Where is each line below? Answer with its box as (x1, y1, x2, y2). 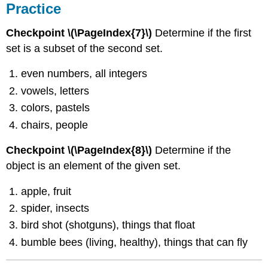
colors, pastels (21, 102, 90, 114)
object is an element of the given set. (6, 160, 181, 172)
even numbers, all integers (21, 68, 148, 80)
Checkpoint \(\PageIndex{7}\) (6, 26, 153, 39)
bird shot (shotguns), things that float (21, 219, 196, 232)
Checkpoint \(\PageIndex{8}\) (6, 144, 153, 157)
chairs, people (21, 118, 89, 131)
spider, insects (21, 202, 90, 215)
